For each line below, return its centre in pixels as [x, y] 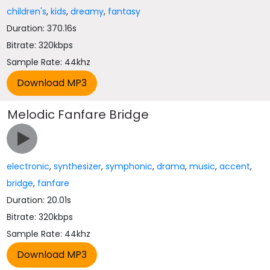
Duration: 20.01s [39, 200]
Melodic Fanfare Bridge [78, 115]
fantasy [124, 11]
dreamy [87, 11]
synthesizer [78, 166]
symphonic [129, 166]
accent [235, 166]
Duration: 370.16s [42, 28]
